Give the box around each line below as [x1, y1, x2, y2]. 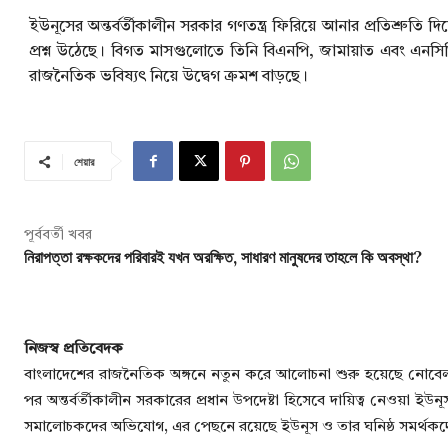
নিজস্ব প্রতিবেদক [24, 342, 123, 358]
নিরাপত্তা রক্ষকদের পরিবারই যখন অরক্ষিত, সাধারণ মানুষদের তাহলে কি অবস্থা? [24, 248, 422, 269]
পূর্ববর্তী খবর [24, 228, 92, 243]
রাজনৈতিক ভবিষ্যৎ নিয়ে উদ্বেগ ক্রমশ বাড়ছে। [29, 69, 308, 86]
